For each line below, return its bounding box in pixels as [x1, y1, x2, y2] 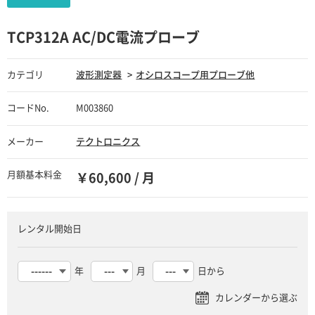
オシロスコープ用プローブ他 [136, 70, 255, 80]
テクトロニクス [76, 136, 141, 146]
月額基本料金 [7, 170, 62, 180]
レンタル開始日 [17, 224, 82, 234]
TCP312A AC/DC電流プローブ [7, 30, 200, 45]
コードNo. [7, 103, 49, 113]
